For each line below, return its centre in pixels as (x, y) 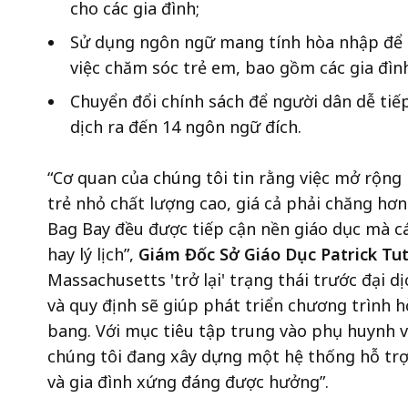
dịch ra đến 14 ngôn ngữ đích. (188, 127)
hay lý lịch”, (93, 255)
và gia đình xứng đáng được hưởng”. (190, 382)
